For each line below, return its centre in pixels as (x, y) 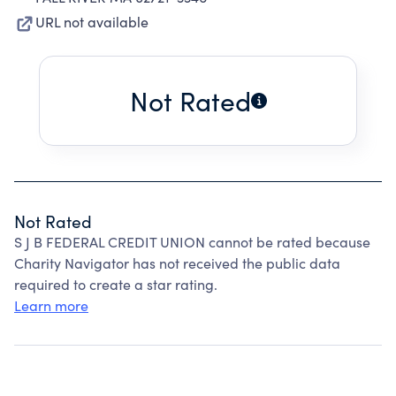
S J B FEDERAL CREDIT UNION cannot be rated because (192, 242)
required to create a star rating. (116, 284)
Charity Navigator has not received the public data (177, 263)
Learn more (51, 305)
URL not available (92, 22)
